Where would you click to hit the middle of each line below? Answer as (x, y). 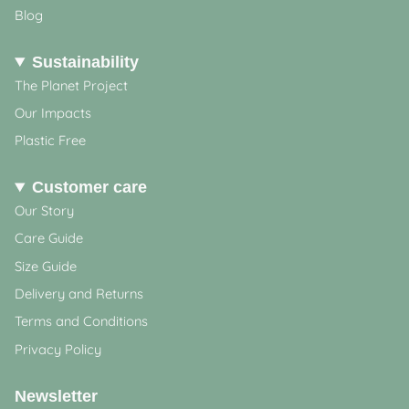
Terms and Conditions (81, 321)
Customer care (89, 188)
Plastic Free (50, 141)
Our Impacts (53, 113)
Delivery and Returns (79, 294)
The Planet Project (71, 85)
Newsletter (56, 396)
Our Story (44, 210)
